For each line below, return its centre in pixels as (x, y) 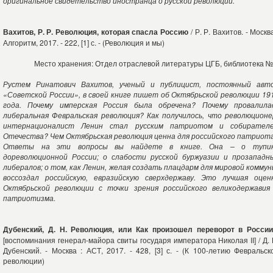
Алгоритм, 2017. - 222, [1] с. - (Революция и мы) (84, 42)
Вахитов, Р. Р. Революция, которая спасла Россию (96, 32)
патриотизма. (29, 198)
